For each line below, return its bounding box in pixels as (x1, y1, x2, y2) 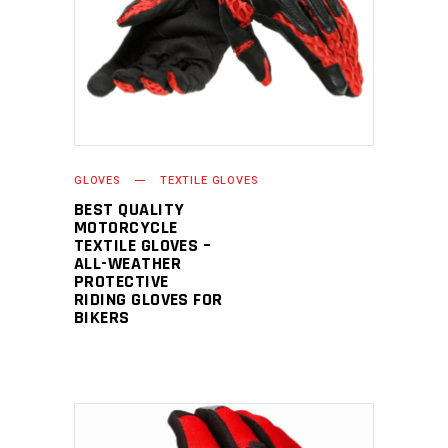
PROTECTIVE (74, 270, 169, 293)
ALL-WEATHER (74, 252, 181, 275)
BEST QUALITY (74, 198, 185, 221)
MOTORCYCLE (74, 216, 178, 239)
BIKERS (74, 306, 130, 329)
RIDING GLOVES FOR (74, 288, 223, 311)
